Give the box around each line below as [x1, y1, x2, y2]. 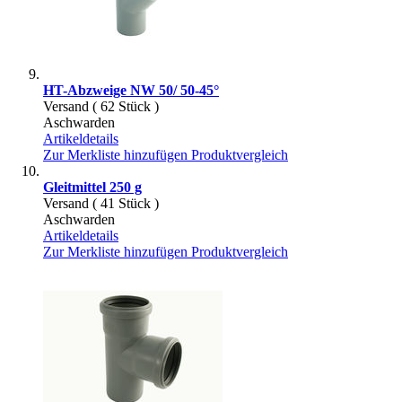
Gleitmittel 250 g [43, 179, 142, 195]
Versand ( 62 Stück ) [43, 98, 159, 114]
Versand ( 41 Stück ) [43, 195, 159, 211]
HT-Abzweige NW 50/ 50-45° [43, 82, 219, 98]
